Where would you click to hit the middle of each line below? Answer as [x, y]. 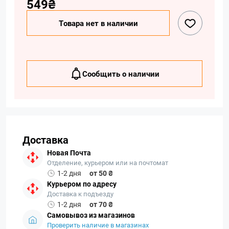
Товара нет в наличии [98, 23]
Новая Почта [69, 153]
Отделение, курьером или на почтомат [108, 163]
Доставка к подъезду [80, 194]
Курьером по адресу [82, 184]
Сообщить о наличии [121, 74]
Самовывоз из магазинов [91, 215]
